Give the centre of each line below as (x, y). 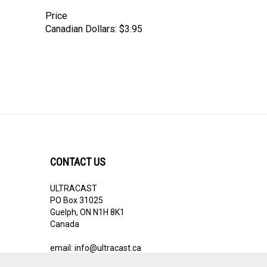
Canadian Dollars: (81, 18)
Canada (64, 213)
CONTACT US (77, 151)
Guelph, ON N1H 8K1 (87, 201)
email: (62, 237)
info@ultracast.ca (108, 237)
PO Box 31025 (76, 190)
